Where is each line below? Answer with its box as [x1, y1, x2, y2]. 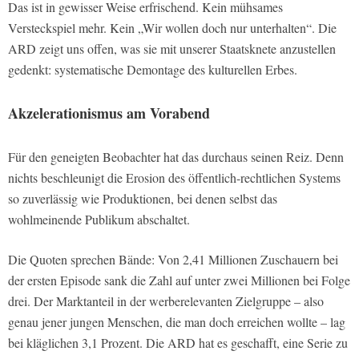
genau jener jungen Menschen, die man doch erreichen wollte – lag [8, 313, 345, 331]
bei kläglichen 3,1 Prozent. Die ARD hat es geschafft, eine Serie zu [8, 334, 348, 352]
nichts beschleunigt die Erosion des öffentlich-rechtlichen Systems [8, 169, 341, 187]
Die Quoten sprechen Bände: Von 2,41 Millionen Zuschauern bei [8, 251, 338, 268]
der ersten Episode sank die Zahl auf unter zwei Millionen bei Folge [8, 272, 350, 289]
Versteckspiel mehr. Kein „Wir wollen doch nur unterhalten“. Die [8, 19, 337, 37]
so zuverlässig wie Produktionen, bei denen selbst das [8, 190, 277, 208]
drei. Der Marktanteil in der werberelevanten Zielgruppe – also [8, 292, 324, 310]
